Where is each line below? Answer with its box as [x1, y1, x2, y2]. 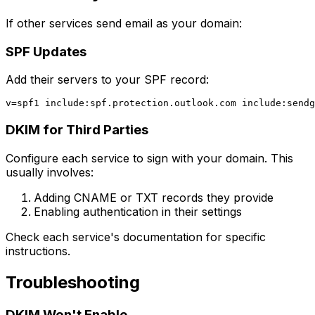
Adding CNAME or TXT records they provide [34, 190, 274, 205]
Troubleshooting [6, 271, 140, 292]
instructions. [6, 243, 70, 258]
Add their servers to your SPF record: [6, 72, 209, 87]
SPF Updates [6, 43, 86, 60]
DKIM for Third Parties [6, 122, 148, 139]
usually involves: [6, 165, 94, 179]
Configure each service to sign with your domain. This [6, 150, 293, 165]
